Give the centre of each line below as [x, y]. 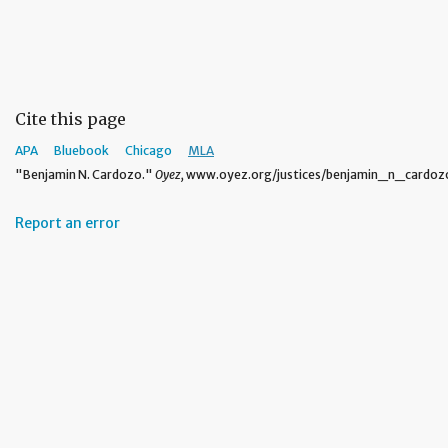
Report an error [67, 223]
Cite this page [70, 119]
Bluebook [81, 151]
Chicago [148, 151]
